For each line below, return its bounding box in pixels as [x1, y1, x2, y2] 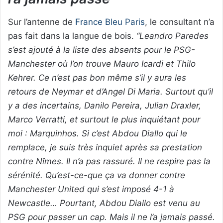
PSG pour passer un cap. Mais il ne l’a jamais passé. [8, 212, 215, 222]
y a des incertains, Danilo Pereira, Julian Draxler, [8, 100, 201, 111]
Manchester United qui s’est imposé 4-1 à [8, 184, 174, 194]
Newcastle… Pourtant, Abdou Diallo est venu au [8, 198, 200, 208]
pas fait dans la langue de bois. [8, 30, 136, 41]
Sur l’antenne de [8, 16, 75, 27]
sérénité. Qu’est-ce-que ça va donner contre [8, 170, 185, 180]
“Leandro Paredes [136, 30, 209, 41]
